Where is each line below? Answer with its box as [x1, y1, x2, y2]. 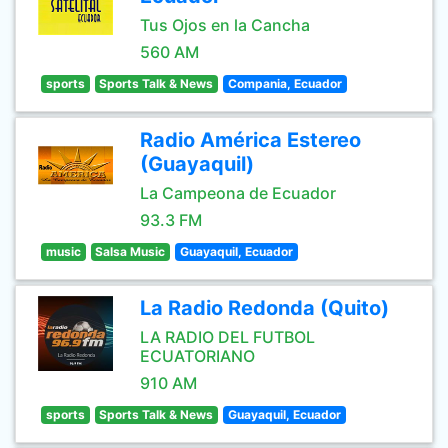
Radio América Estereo [140, 128, 361, 152]
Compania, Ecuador [227, 76, 342, 91]
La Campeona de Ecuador [140, 183, 336, 203]
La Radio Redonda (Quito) [140, 296, 389, 320]
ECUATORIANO [140, 346, 255, 366]
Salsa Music [95, 244, 166, 259]
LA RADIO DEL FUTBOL [140, 327, 315, 347]
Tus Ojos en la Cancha [140, 15, 310, 35]
